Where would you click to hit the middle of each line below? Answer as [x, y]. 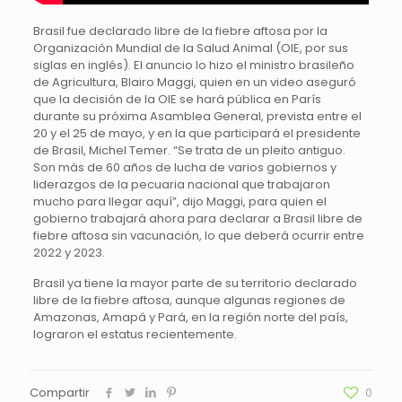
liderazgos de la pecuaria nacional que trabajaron [181, 184]
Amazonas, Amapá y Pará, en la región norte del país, [190, 317]
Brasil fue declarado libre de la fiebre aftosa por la [180, 31]
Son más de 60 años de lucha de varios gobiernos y [184, 167]
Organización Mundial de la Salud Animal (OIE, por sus [190, 48]
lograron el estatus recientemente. [135, 334]
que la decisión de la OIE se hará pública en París [177, 99]
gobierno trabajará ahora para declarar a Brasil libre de [197, 218]
